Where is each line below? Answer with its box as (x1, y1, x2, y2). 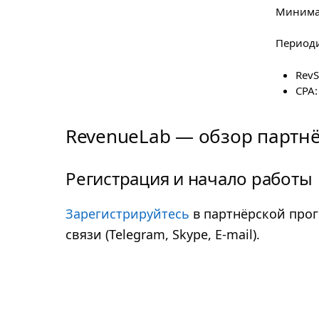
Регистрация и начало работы (66, 167, 313, 191)
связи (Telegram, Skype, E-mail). (66, 225, 260, 243)
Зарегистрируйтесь (66, 204, 189, 222)
